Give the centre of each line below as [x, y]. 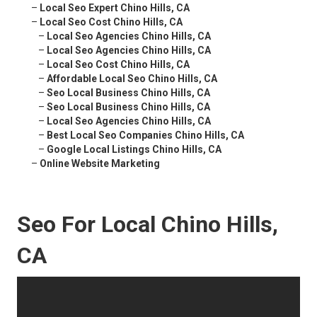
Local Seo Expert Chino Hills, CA [115, 8]
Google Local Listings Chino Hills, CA [134, 150]
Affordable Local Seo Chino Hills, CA [132, 79]
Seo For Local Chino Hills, [148, 225]
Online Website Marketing [100, 164]
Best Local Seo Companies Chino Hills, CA [145, 136]
